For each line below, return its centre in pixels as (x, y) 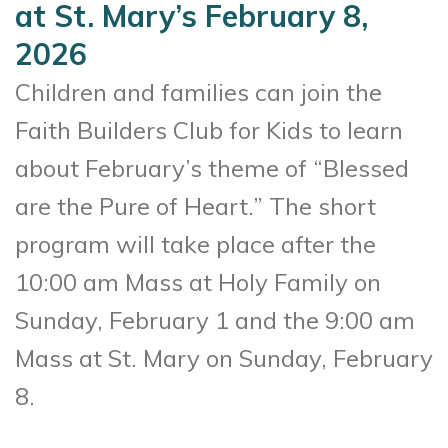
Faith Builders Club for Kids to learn (209, 129)
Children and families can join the (198, 91)
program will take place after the (195, 243)
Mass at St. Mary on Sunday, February (224, 357)
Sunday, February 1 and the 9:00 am (215, 319)
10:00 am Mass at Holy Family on (198, 281)
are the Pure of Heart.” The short (195, 205)
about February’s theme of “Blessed (212, 167)
